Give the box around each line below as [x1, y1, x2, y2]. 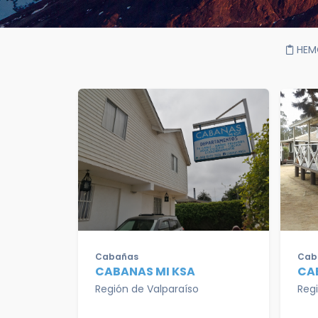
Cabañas [95, 251, 138, 263]
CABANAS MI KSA [95, 263, 195, 280]
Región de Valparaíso [95, 282, 199, 296]
